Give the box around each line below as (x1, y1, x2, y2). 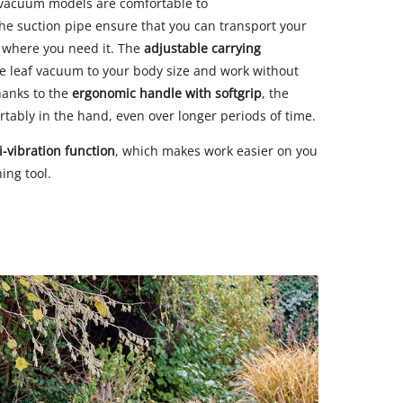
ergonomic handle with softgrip (72, 84, 262, 102)
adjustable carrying (144, 39, 261, 57)
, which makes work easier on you (115, 141, 318, 159)
